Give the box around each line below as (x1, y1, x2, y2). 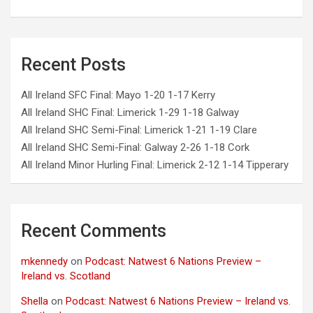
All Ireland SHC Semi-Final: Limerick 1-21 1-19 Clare (21, 124, 257, 137)
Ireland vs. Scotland (21, 270, 110, 283)
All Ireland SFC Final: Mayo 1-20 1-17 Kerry (21, 89, 215, 102)
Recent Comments (21, 221, 166, 242)
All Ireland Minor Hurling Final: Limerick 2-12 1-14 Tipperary (21, 159, 289, 172)
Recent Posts (21, 54, 126, 75)
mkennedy (21, 255, 68, 268)
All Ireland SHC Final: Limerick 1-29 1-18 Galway (21, 106, 239, 119)
